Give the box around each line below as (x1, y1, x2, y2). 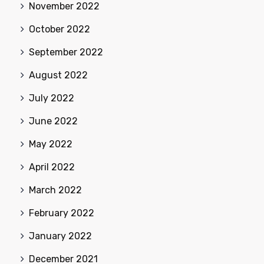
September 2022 (29, 46, 103, 58)
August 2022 (29, 69, 88, 81)
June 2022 (29, 115, 78, 127)
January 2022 (29, 230, 92, 242)
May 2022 (29, 138, 72, 150)
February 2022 (29, 207, 94, 219)
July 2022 (29, 92, 74, 104)
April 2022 (29, 161, 75, 173)
